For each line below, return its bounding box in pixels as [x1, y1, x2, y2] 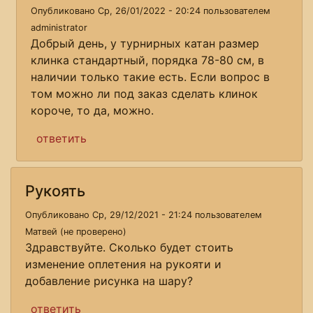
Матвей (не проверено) [25, 226, 126, 237]
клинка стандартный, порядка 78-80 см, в [31, 52, 264, 67]
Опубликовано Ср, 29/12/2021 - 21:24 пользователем [25, 209, 262, 220]
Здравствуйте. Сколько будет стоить [25, 240, 233, 254]
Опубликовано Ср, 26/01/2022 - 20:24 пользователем [31, 5, 270, 16]
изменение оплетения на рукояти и [25, 256, 221, 271]
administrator [31, 22, 87, 33]
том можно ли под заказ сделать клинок [31, 86, 258, 101]
